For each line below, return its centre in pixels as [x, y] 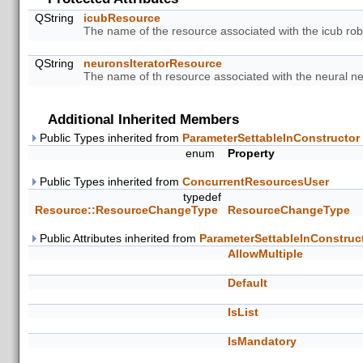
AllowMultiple [265, 254]
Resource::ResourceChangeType [126, 210]
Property [251, 153]
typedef [202, 197]
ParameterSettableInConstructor [271, 138]
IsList [243, 312]
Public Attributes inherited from [118, 238]
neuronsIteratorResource [153, 63]
